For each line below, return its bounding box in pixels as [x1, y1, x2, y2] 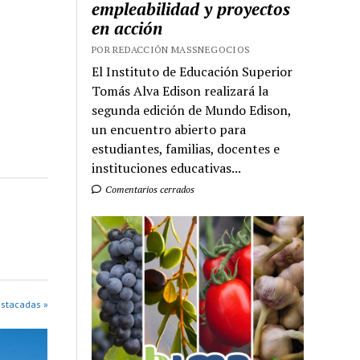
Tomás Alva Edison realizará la [92, 81, 269, 100]
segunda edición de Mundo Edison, [92, 100, 292, 119]
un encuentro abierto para [92, 120, 247, 138]
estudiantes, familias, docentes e [92, 139, 280, 157]
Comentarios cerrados [103, 182, 195, 195]
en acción [92, 16, 163, 39]
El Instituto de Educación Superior [92, 62, 293, 80]
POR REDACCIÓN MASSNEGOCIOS [92, 43, 251, 55]
